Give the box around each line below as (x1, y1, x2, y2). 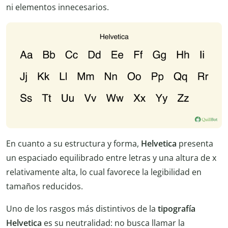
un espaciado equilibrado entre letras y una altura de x (6, 152, 216, 164)
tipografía (158, 203, 195, 215)
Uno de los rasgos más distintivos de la (6, 203, 158, 215)
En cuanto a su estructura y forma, (6, 138, 141, 150)
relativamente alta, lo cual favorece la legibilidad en (6, 166, 202, 178)
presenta (177, 138, 213, 150)
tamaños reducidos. (6, 181, 83, 192)
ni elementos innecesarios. (6, 1, 109, 13)
